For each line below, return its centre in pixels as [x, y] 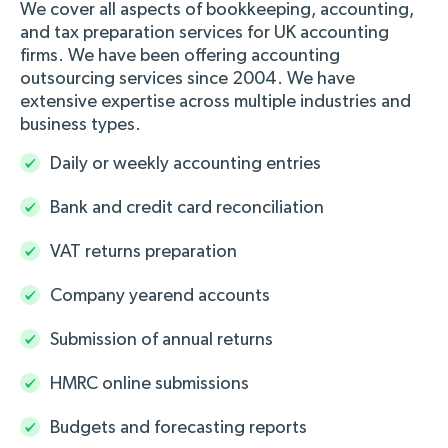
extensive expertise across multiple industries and [215, 101]
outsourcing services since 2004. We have [187, 78]
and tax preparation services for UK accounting [204, 32]
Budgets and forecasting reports [178, 427]
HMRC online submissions [149, 383]
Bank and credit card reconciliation [187, 207]
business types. [80, 124]
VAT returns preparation [143, 251]
